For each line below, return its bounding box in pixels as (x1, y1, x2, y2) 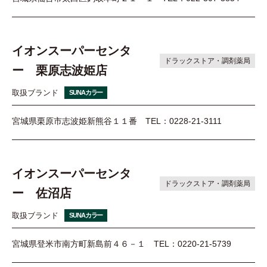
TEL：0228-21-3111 (145, 116, 222, 126)
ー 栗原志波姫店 (12, 63, 107, 77)
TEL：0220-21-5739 (154, 239, 231, 249)
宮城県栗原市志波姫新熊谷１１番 (12, 116, 137, 126)
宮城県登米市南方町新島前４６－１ (12, 239, 145, 249)
